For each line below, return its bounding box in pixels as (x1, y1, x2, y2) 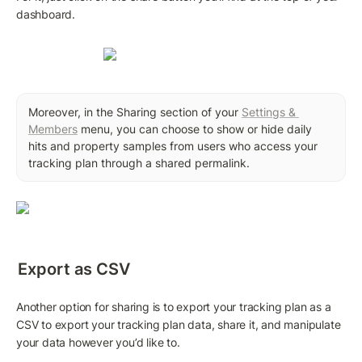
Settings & (242, 104, 296, 119)
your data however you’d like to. (16, 335, 180, 350)
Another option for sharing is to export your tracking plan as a (16, 300, 331, 314)
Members (28, 121, 78, 136)
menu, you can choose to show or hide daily (78, 121, 312, 136)
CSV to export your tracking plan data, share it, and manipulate (16, 318, 341, 332)
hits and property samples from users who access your (28, 138, 318, 153)
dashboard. (16, 6, 75, 21)
